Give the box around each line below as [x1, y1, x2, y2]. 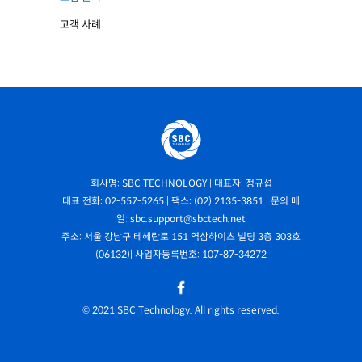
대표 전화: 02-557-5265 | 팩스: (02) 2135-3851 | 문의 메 [62, 195, 300, 207]
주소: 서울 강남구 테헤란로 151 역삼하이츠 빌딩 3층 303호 [61, 230, 301, 242]
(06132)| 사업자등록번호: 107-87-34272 [95, 248, 267, 260]
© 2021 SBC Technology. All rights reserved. [82, 304, 280, 316]
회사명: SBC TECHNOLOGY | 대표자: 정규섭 [90, 177, 272, 189]
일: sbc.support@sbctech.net [116, 213, 246, 225]
